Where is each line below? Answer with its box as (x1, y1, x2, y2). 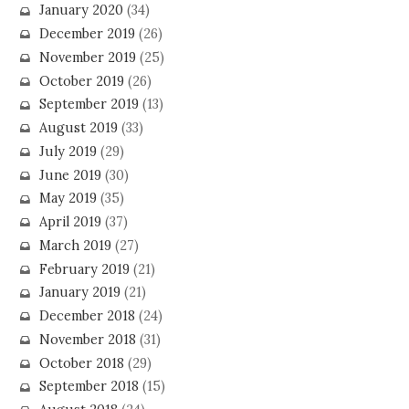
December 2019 (38, 26, 135, 43)
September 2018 (38, 378, 139, 395)
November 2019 (38, 48, 136, 66)
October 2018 (38, 354, 124, 372)
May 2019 (38, 190, 97, 207)
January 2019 (38, 284, 121, 301)
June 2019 (38, 166, 101, 184)
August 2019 (38, 120, 118, 137)
